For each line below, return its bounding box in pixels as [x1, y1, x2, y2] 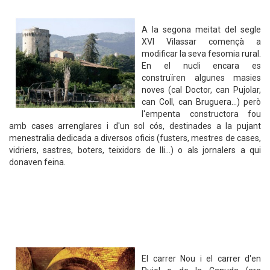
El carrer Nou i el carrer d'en [142, 254, 261, 263]
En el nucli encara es [142, 61, 261, 71]
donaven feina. [9, 157, 66, 167]
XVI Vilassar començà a [142, 37, 261, 46]
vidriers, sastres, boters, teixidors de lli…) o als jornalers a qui [9, 145, 261, 155]
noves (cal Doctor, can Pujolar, [142, 85, 261, 95]
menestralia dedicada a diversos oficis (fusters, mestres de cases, [9, 133, 261, 143]
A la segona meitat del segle [142, 25, 261, 34]
